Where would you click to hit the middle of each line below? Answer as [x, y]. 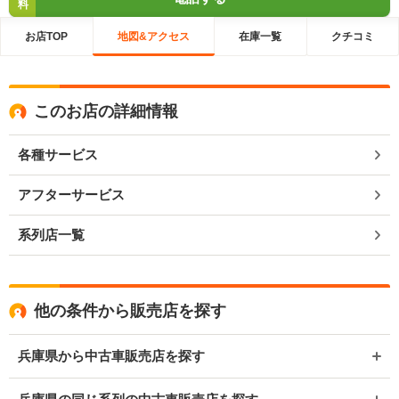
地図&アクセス [153, 36]
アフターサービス [71, 195]
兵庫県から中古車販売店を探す [111, 356]
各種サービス [58, 155]
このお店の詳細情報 [106, 111]
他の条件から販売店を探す [130, 311]
